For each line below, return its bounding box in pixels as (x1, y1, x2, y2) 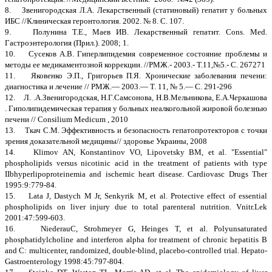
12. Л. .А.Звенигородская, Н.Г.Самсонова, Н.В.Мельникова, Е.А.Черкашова (5, 92, 267, 102)
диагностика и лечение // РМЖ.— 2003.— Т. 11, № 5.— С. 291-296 (5, 81, 232, 91)
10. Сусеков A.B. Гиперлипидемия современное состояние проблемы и (5, 49, 267, 58)
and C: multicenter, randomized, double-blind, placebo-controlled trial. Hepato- (5, 245, 267, 255)
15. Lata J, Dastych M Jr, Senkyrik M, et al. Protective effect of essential (5, 191, 267, 200)
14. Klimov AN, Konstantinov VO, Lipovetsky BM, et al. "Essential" (5, 147, 267, 157)
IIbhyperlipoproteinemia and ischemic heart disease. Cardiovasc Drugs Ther (5, 169, 267, 178)
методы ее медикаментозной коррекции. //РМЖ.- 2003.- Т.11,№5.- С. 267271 (5, 59, 265, 69)
